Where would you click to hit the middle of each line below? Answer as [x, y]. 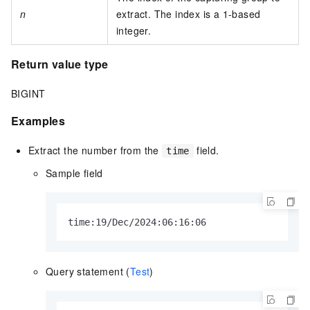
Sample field [74, 173]
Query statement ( [88, 271]
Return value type [60, 64]
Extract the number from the [95, 150]
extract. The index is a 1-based [189, 14]
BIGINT [28, 94]
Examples [38, 121]
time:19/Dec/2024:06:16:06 [137, 222]
